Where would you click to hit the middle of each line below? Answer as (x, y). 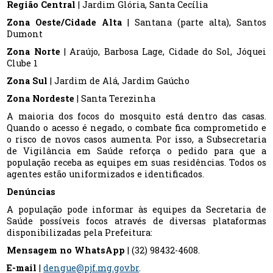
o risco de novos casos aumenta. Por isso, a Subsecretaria (136, 140)
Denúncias (31, 192)
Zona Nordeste (42, 99)
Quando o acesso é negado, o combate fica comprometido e (136, 128)
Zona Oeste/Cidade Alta (67, 23)
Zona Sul (29, 81)
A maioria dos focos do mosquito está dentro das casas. (136, 116)
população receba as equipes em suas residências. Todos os (136, 163)
